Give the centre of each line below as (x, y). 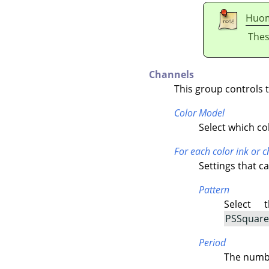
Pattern (214, 189)
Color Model (199, 113)
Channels (171, 74)
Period (213, 242)
